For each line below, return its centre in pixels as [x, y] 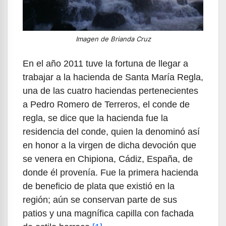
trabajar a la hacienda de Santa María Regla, [113, 77]
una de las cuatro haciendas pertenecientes [110, 91]
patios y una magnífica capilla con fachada [108, 213]
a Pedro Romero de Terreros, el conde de [106, 104]
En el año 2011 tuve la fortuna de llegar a [105, 63]
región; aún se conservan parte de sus [100, 200]
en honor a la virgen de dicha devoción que [109, 145]
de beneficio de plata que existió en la [99, 186]
